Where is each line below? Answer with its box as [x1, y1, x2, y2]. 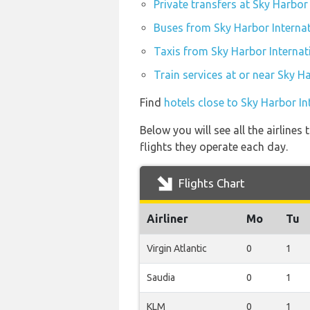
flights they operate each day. [140, 140, 288, 153]
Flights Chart [176, 176, 245, 190]
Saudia [147, 272, 175, 283]
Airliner [147, 212, 188, 225]
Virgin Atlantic [147, 243, 207, 254]
